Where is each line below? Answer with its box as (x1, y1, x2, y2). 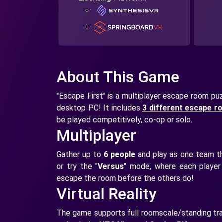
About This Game (56, 67, 179, 87)
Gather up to (56, 150, 104, 160)
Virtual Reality (56, 184, 157, 204)
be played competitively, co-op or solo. (56, 115, 192, 125)
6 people (104, 150, 138, 160)
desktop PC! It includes (56, 103, 142, 113)
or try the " (56, 162, 98, 171)
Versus (98, 162, 124, 171)
